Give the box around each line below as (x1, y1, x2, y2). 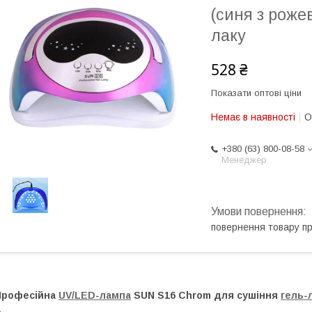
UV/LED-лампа (58, 290, 131, 302)
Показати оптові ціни (211, 88, 302, 98)
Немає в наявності (211, 111, 295, 123)
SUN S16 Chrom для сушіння (131, 290, 281, 302)
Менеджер (221, 155, 267, 165)
